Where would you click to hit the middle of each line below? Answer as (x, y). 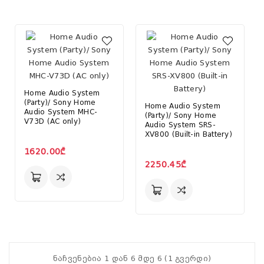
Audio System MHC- (61, 112)
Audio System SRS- (180, 125)
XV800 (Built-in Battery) (188, 134)
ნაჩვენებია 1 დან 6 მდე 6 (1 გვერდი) (132, 258)
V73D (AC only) (53, 121)
